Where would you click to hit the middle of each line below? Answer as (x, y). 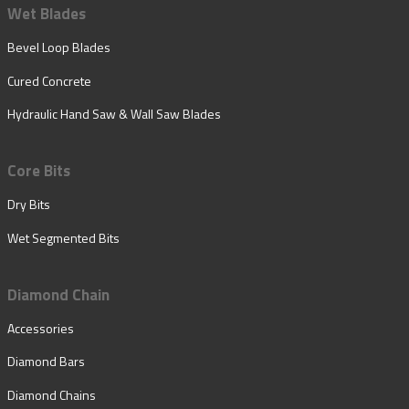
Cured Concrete (49, 80)
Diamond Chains (52, 394)
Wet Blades (47, 14)
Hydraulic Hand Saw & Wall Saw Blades (114, 113)
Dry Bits (29, 204)
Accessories (41, 329)
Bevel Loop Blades (59, 47)
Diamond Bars (46, 362)
